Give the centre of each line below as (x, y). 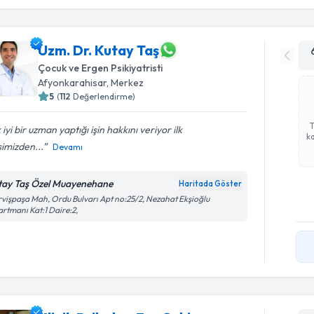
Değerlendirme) (104, 96)
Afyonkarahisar (73, 83)
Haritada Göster (211, 184)
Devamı (68, 147)
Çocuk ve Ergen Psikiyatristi (101, 68)
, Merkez (125, 83)
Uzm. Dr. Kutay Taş (99, 50)
